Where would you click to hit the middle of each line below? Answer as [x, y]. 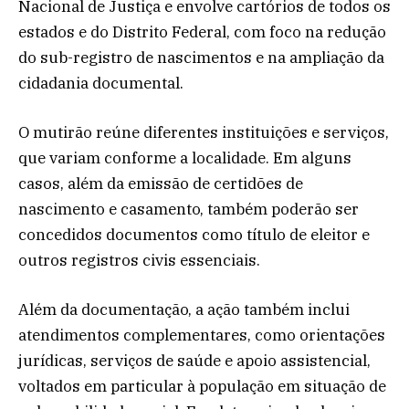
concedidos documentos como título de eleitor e [194, 235]
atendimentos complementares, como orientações [202, 336]
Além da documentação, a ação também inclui [184, 310]
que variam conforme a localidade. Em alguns [185, 158]
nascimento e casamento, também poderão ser [189, 210]
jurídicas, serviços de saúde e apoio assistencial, [194, 361]
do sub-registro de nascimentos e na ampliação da [201, 58]
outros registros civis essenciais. [139, 261]
